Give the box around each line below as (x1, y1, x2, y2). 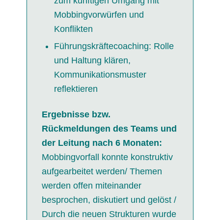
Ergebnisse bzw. (41, 109, 110, 119)
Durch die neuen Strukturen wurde (41, 209, 176, 219)
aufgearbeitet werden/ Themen (41, 166, 162, 176)
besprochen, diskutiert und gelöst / (41, 194, 176, 205)
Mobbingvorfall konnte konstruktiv (41, 152, 173, 162)
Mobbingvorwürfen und (54, 9, 144, 20)
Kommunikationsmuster (54, 69, 146, 80)
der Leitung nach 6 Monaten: (41, 137, 162, 148)
